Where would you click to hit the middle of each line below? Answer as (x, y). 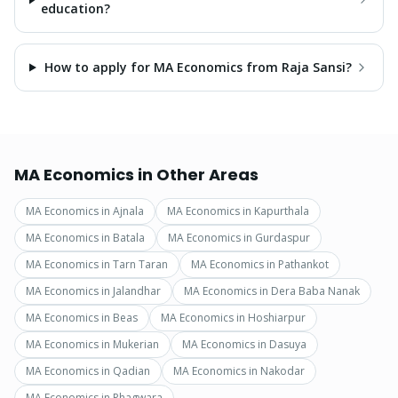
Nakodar (283, 371)
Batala (129, 238)
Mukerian (136, 344)
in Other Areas (196, 175)
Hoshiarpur (277, 318)
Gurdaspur (283, 238)
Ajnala (128, 211)
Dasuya (288, 344)
